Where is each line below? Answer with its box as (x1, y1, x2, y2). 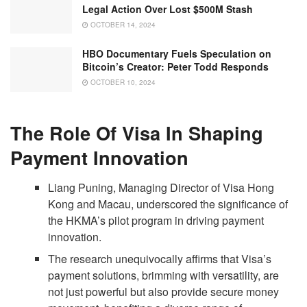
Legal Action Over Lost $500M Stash (82, 1, 253, 16)
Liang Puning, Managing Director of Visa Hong (48, 179, 275, 195)
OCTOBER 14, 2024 (88, 19, 156, 29)
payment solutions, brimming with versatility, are (48, 267, 280, 283)
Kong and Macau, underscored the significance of (48, 195, 288, 212)
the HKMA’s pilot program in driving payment (48, 212, 265, 228)
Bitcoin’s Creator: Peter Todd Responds (82, 60, 269, 74)
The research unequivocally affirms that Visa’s (48, 250, 272, 267)
